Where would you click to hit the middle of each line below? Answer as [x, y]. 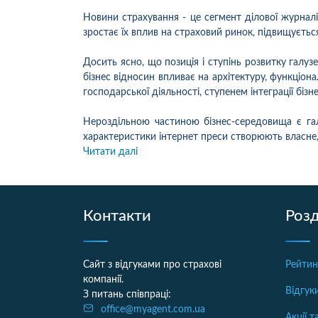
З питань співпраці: [127, 294]
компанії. [103, 279]
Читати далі [110, 152]
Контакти [117, 215]
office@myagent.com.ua [153, 309]
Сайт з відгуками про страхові [152, 264]
